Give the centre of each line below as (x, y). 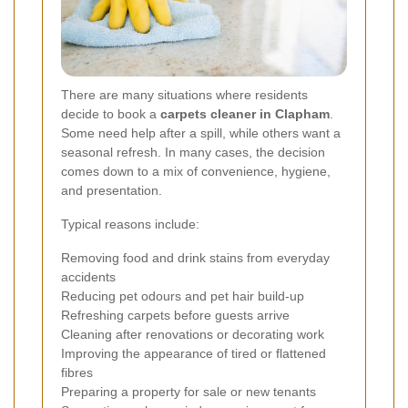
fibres (77, 373)
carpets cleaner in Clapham (245, 114)
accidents (88, 277)
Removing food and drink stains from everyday (195, 258)
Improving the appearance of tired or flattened (194, 354)
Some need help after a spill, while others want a (201, 133)
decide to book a (111, 114)
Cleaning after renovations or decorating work (193, 335)
